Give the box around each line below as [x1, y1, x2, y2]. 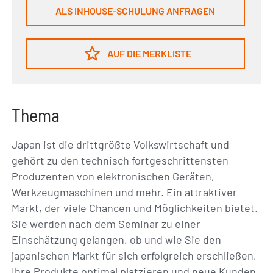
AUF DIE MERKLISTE [107, 47, 191, 59]
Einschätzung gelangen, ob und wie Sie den [12, 232, 222, 246]
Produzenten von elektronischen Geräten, [12, 169, 215, 183]
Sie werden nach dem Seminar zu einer [12, 216, 201, 230]
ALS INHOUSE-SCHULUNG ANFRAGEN [55, 4, 215, 16]
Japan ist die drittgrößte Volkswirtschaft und [12, 137, 230, 151]
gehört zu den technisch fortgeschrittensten [12, 153, 229, 167]
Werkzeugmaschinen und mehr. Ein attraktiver [12, 185, 238, 199]
